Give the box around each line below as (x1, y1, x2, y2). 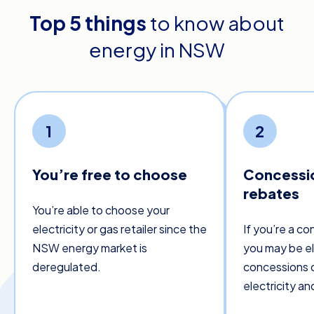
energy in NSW (89, 36, 225, 62)
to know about (146, 10, 285, 35)
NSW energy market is (32, 240, 147, 256)
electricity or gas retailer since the (32, 221, 207, 237)
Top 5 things (29, 10, 146, 35)
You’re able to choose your (32, 203, 170, 218)
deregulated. (32, 259, 101, 275)
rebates (243, 184, 299, 203)
